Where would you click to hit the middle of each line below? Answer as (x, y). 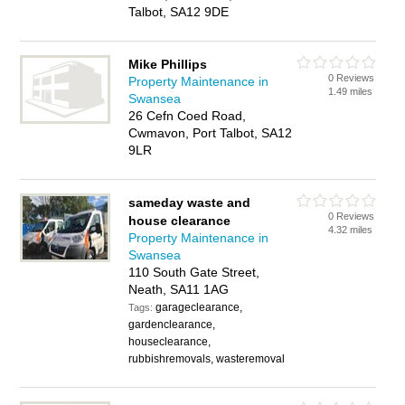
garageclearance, (199, 307)
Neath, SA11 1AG (179, 289)
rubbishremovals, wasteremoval (207, 359)
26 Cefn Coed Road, (188, 116)
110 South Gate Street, (194, 272)
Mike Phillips (168, 64)
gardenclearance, (172, 325)
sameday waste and (190, 202)
